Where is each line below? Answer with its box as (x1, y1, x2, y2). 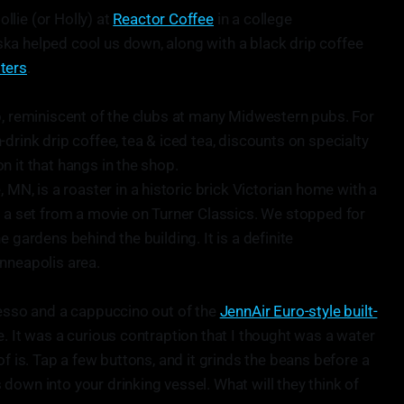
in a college (213, 10, 292, 28)
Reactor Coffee (113, 10, 214, 28)
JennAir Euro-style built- (219, 302, 378, 320)
